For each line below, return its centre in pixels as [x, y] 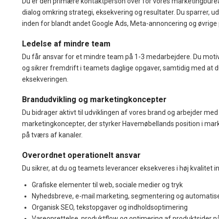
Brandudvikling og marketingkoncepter [94, 99]
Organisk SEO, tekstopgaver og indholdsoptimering [110, 207]
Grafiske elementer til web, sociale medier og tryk [107, 185]
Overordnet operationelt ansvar [81, 155]
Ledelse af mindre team [66, 44]
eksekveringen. [45, 79]
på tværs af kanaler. [52, 135]
